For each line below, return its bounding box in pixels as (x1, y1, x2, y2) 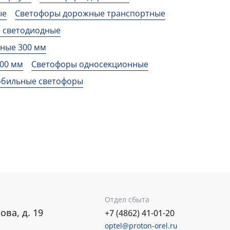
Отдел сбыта (105, 195, 149, 204)
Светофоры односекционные (31, 59, 148, 70)
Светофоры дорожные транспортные (15, 8, 165, 19)
